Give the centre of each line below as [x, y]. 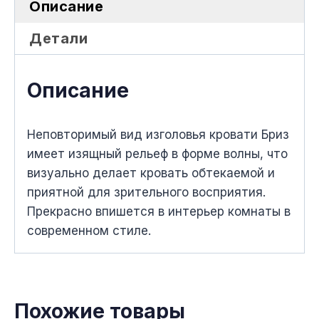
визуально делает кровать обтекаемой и [151, 173]
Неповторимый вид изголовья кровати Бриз [158, 134]
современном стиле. [89, 230]
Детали [58, 39]
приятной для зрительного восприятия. [146, 192]
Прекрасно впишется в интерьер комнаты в [159, 211]
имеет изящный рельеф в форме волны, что [157, 153]
